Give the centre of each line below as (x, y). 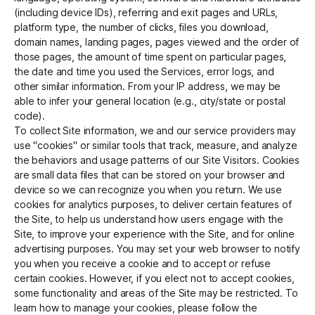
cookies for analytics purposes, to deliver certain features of (153, 205)
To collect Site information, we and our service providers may (155, 131)
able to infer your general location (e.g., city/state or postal (150, 101)
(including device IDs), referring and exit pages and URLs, (146, 13)
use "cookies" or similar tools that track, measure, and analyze (156, 146)
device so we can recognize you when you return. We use (148, 190)
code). (30, 116)
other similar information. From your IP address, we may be (148, 86)
